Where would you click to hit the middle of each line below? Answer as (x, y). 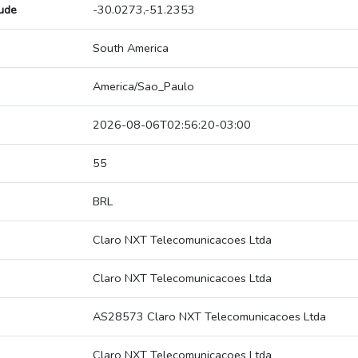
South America (131, 48)
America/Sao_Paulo (143, 87)
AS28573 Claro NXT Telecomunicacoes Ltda (209, 317)
